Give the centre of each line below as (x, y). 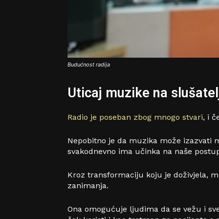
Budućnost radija (89, 65)
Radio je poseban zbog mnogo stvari (135, 117)
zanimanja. (88, 186)
